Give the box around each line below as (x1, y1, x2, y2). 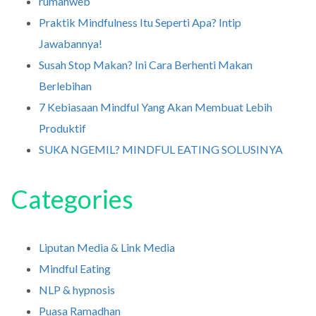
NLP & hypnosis (39, 283, 115, 297)
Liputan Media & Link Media (39, 241, 175, 255)
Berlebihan (39, 78, 92, 92)
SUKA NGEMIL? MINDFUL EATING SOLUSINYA (39, 142, 283, 156)
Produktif (39, 121, 86, 135)
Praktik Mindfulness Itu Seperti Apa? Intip (39, 15, 241, 29)
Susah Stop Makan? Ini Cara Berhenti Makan (39, 57, 253, 71)
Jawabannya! (39, 36, 102, 50)
